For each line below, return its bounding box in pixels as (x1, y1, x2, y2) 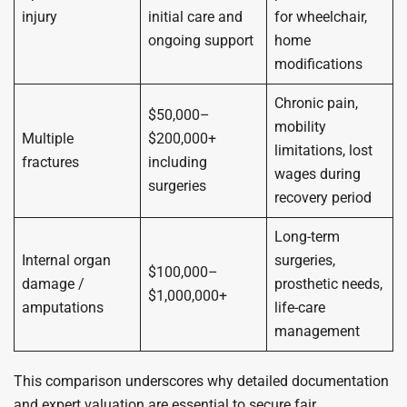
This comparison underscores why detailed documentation (14, 372, 389, 390)
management (274, 323, 360, 340)
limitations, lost (274, 142, 372, 159)
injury (22, 8, 57, 25)
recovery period (274, 189, 372, 206)
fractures (22, 154, 79, 171)
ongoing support (148, 32, 253, 49)
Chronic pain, (274, 94, 358, 112)
